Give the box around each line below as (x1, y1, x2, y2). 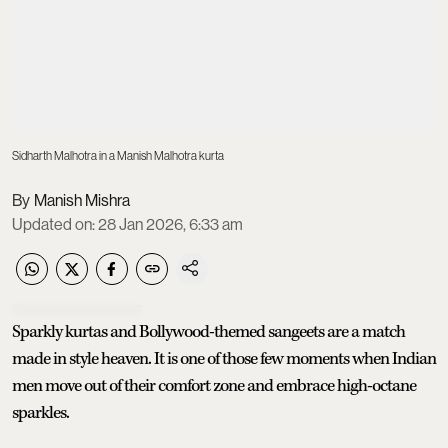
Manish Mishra (34, 190, 130, 210)
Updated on (12, 214, 92, 234)
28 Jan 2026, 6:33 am (98, 214, 243, 234)
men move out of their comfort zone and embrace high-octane (12, 374, 416, 397)
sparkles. (12, 401, 69, 424)
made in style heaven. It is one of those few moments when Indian (12, 347, 436, 370)
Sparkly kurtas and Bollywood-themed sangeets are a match (12, 320, 405, 343)
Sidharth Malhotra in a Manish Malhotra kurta (12, 148, 224, 163)
